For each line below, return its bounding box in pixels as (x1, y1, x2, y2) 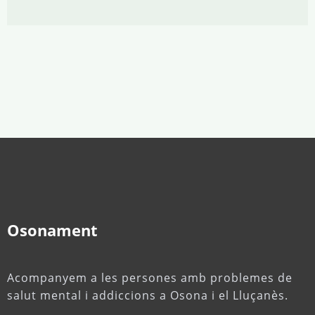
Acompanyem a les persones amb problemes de (7, 270, 292, 286)
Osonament (7, 219, 98, 241)
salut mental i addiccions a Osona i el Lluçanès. (7, 288, 288, 304)
